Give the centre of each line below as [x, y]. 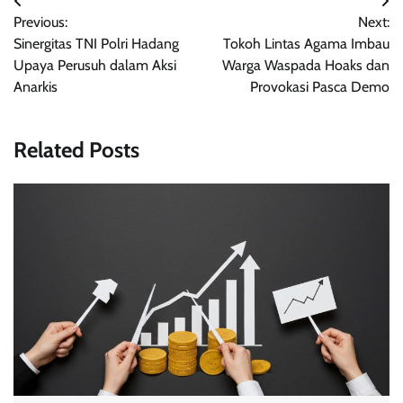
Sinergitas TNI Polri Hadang [96, 43]
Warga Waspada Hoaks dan [306, 65]
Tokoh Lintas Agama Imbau [306, 43]
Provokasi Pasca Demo [320, 86]
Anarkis [36, 86]
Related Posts [76, 149]
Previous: [40, 22]
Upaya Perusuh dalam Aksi [95, 65]
